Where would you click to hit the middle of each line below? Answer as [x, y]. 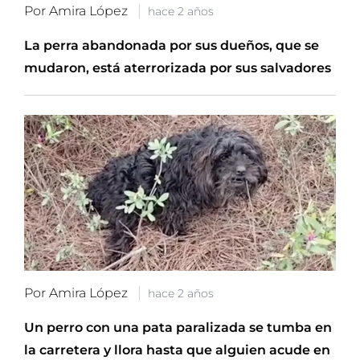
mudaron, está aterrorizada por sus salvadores [178, 67]
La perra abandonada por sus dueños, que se [172, 45]
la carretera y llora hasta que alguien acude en [177, 350]
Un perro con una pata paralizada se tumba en [178, 327]
